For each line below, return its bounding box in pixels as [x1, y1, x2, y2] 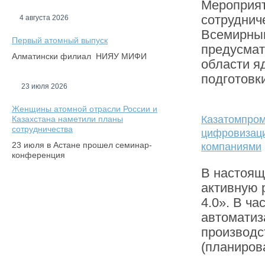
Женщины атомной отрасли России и [12, 104, 157, 114]
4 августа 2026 [20, 14, 69, 22]
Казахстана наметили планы [12, 114, 123, 124]
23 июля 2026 [21, 82, 67, 91]
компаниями [201, 141, 261, 153]
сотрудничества [12, 124, 73, 134]
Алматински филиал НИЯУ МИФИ [12, 51, 147, 61]
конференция [12, 150, 65, 160]
